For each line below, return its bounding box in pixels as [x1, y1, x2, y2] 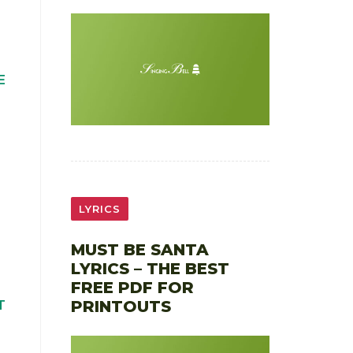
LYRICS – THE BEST [70, 258, 229, 278]
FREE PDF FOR [70, 277, 194, 297]
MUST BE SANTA [70, 240, 209, 259]
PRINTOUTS [70, 296, 171, 316]
